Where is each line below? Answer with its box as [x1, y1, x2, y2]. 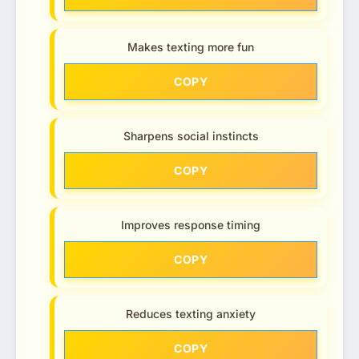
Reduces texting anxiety [126, 306, 256, 321]
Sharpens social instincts [123, 128, 259, 143]
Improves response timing [121, 217, 260, 232]
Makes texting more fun [127, 39, 254, 54]
